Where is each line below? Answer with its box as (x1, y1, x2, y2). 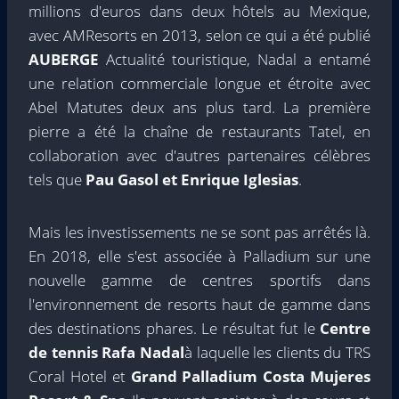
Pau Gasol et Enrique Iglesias (85, 169, 298, 190)
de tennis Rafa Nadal (28, 342, 184, 362)
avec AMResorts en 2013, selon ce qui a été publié (28, 25, 370, 45)
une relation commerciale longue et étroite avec (28, 73, 370, 94)
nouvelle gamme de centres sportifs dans (28, 270, 370, 290)
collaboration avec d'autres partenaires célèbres (28, 145, 370, 166)
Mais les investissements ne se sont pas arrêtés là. (28, 222, 370, 242)
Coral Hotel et (28, 366, 131, 387)
